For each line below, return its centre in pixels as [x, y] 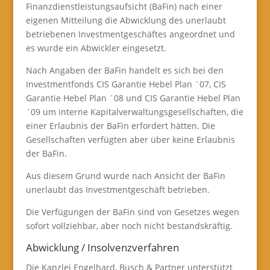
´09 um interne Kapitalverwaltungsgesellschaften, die [134, 112]
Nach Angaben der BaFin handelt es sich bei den [124, 70]
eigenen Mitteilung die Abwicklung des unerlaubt [126, 20]
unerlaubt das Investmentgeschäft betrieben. [118, 190]
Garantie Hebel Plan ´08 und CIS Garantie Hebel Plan [133, 98]
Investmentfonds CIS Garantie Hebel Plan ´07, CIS [126, 84]
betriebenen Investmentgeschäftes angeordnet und [130, 34]
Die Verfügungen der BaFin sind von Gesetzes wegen [132, 212]
